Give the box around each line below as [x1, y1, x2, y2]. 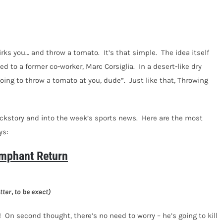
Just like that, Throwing [129, 75, 208, 85]
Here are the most [142, 113, 203, 122]
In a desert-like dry [139, 61, 202, 71]
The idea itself [161, 48, 209, 57]
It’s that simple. [104, 48, 157, 57]
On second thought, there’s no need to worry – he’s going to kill [5, 211, 218, 221]
